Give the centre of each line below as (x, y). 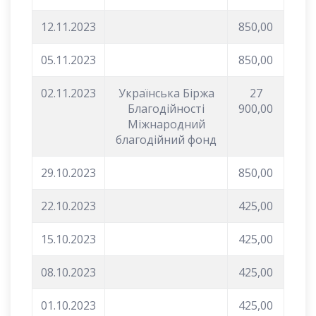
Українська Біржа (166, 93)
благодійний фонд (166, 139)
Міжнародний (166, 124)
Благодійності (166, 108)
